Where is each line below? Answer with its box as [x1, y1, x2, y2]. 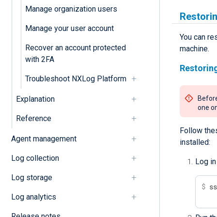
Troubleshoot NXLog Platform [25, 74, 126, 83]
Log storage [11, 172, 52, 182]
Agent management [11, 134, 77, 143]
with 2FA [25, 54, 54, 64]
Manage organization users [25, 4, 117, 14]
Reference [15, 113, 51, 123]
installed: [180, 137, 210, 147]
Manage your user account [25, 23, 114, 33]
